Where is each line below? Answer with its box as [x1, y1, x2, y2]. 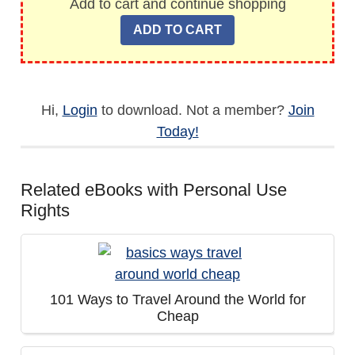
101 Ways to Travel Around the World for [49, 292, 306, 307]
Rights [21, 200, 70, 220]
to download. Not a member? [97, 102, 288, 118]
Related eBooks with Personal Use [21, 180, 287, 200]
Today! [156, 124, 199, 139]
